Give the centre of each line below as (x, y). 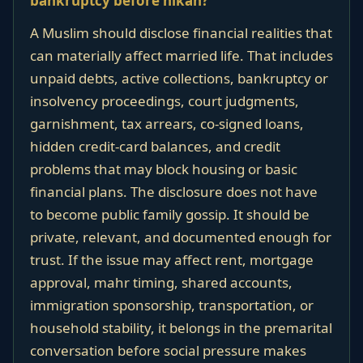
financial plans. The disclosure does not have (174, 192)
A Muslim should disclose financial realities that (181, 33)
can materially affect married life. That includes (181, 56)
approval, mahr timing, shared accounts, (161, 282)
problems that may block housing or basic (164, 169)
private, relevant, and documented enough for (181, 237)
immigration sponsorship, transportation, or (172, 305)
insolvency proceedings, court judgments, (164, 101)
